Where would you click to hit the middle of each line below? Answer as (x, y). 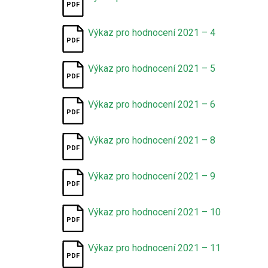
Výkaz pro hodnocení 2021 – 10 (155, 212)
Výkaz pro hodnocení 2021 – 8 (152, 140)
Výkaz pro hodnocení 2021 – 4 (152, 33)
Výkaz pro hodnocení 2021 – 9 (152, 176)
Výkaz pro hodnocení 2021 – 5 (152, 68)
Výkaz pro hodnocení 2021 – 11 (155, 248)
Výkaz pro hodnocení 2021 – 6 (152, 104)
